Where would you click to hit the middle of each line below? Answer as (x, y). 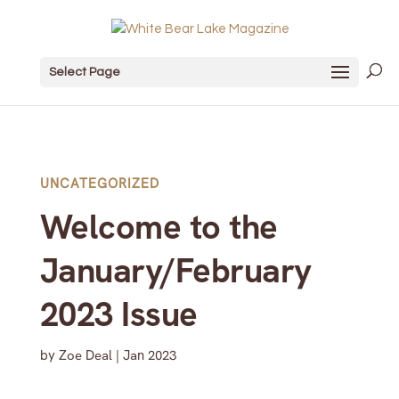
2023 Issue (118, 314)
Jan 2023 (149, 355)
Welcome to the (159, 227)
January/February (175, 271)
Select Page (84, 72)
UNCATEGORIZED (99, 183)
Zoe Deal (85, 355)
